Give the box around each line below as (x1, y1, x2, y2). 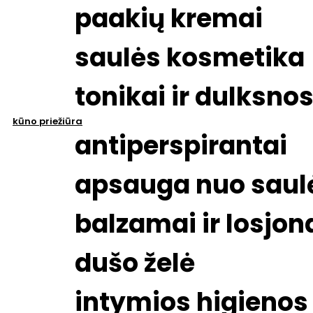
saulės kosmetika (75, 40, 305, 76)
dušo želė (75, 245, 195, 282)
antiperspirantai (75, 128, 287, 164)
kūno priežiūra (13, 115, 82, 129)
